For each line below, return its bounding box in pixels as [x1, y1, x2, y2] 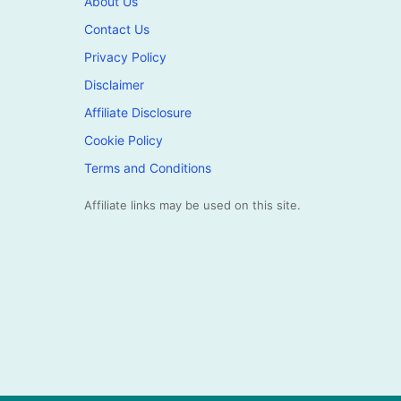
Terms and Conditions [83, 160, 211, 176]
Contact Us [83, 21, 149, 38]
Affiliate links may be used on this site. [83, 198, 301, 213]
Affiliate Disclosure [83, 105, 192, 121]
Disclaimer [83, 77, 144, 93]
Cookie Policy [83, 132, 163, 149]
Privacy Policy [83, 49, 166, 65]
